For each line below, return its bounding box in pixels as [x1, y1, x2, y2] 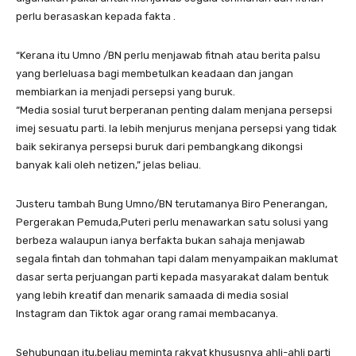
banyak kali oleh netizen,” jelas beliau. [16, 158, 201, 171]
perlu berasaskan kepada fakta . [16, 10, 176, 22]
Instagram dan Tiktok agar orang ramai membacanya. [16, 307, 278, 319]
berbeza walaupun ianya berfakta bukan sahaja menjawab [16, 234, 305, 246]
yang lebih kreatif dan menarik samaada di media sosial [16, 288, 288, 301]
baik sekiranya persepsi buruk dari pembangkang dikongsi [16, 140, 303, 153]
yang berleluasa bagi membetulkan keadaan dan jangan [16, 67, 293, 79]
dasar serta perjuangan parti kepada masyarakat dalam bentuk [16, 270, 329, 283]
